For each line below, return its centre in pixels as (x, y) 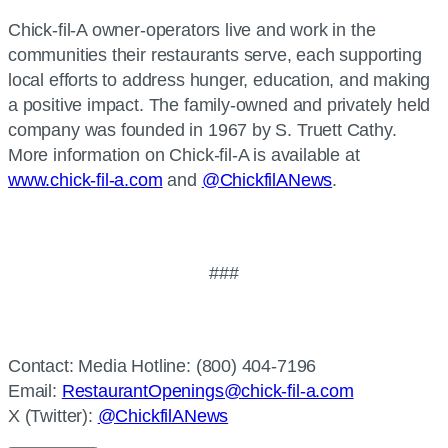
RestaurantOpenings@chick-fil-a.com (207, 391)
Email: (35, 391)
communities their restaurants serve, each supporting (215, 55)
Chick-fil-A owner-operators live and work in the (192, 30)
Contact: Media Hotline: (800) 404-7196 (162, 366)
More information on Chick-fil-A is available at (184, 155)
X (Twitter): (53, 416)
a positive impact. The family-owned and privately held (219, 105)
